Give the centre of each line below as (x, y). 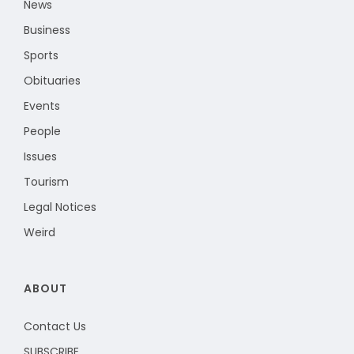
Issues (40, 156)
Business (47, 30)
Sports (41, 55)
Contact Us (55, 326)
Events (42, 105)
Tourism (46, 181)
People (42, 131)
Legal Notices (60, 207)
